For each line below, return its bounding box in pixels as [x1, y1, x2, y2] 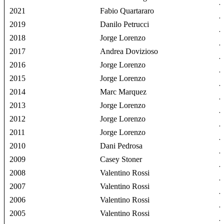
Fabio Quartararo [100, 6, 154, 15]
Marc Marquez [100, 87, 147, 96]
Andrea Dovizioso [100, 47, 158, 56]
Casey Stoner [100, 155, 142, 164]
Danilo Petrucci [100, 20, 149, 29]
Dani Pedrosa [100, 141, 143, 150]
